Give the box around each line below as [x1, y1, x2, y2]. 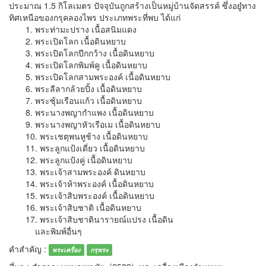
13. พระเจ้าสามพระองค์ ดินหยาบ [9, 166, 145, 178]
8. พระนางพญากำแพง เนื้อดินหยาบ [9, 106, 154, 119]
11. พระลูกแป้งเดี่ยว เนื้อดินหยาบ [9, 142, 145, 154]
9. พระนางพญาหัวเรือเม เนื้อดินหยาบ [9, 118, 160, 131]
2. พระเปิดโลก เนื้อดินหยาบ [9, 35, 126, 47]
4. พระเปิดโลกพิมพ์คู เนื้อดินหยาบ [9, 59, 147, 71]
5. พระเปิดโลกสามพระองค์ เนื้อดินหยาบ [9, 71, 170, 83]
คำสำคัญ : [9, 243, 49, 255]
